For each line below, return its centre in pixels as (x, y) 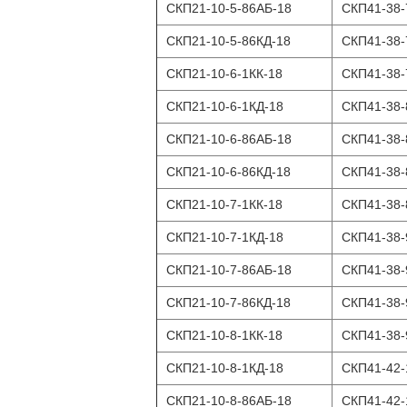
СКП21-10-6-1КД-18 (225, 106)
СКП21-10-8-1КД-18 (225, 368)
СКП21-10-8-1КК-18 (224, 335)
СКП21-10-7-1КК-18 (224, 204)
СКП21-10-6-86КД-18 (228, 172)
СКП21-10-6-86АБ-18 (229, 139)
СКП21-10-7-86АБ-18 (229, 270)
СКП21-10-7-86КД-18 (228, 303)
